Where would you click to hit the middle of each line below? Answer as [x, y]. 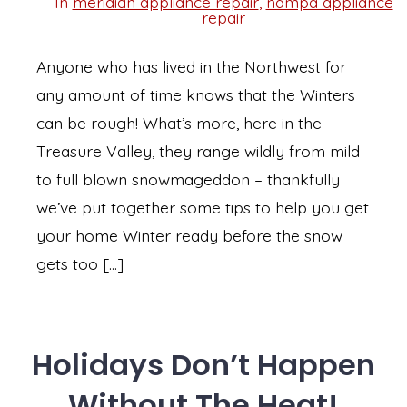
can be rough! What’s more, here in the [179, 122]
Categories [79, 17]
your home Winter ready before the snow [189, 235]
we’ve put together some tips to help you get [203, 207]
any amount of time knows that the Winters [196, 94]
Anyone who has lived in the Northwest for [191, 66]
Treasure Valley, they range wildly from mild [198, 150]
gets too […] [80, 263]
